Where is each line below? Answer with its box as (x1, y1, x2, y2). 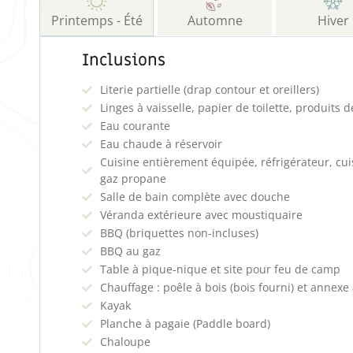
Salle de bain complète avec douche (100, 189, 291, 205)
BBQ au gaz (100, 243, 162, 259)
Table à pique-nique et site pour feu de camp (100, 262, 341, 277)
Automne (187, 12, 243, 30)
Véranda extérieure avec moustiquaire (100, 207, 303, 223)
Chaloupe (100, 334, 151, 350)
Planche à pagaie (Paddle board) (100, 316, 271, 332)
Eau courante (100, 118, 171, 134)
